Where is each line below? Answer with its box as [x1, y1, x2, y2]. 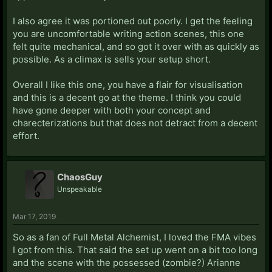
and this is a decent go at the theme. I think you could [13, 91, 241, 103]
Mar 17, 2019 [13, 211, 56, 221]
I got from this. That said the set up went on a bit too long [13, 243, 257, 256]
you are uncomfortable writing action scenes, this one [13, 27, 244, 39]
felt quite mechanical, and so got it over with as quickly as [13, 40, 259, 52]
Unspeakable [57, 184, 102, 194]
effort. [13, 129, 39, 141]
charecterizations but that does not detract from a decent [13, 117, 257, 129]
